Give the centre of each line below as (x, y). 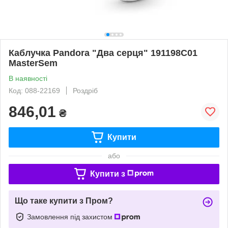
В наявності (28, 78)
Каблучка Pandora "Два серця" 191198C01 (103, 53)
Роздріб (85, 90)
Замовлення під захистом (71, 217)
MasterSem (33, 63)
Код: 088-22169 (34, 90)
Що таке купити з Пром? (64, 201)
